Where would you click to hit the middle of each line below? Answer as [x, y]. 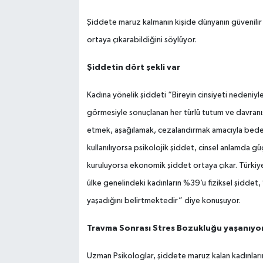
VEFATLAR [56, 117]
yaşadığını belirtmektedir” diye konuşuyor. [163, 201]
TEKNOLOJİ [59, 87]
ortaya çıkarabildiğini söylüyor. [141, 40]
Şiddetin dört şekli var [133, 68]
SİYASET [52, 27]
